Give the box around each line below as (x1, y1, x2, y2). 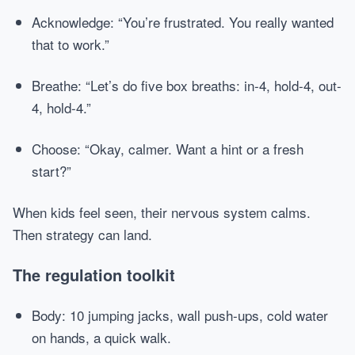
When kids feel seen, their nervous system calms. (13, 202, 311, 222)
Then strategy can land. (13, 224, 152, 244)
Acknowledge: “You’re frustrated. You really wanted (32, 12, 334, 32)
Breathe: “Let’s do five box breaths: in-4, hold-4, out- (32, 75, 342, 95)
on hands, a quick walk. (32, 327, 171, 347)
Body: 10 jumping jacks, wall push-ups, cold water (32, 305, 328, 325)
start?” (32, 161, 71, 181)
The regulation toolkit (13, 263, 175, 286)
